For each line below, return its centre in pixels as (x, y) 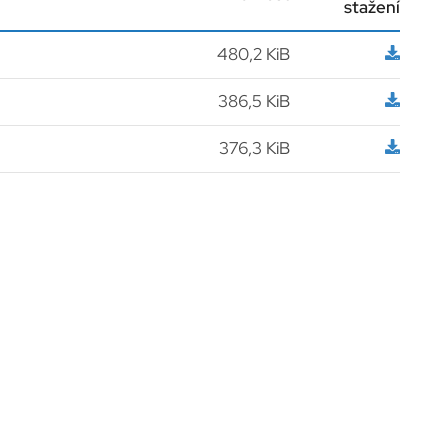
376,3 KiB (254, 148)
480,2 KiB (253, 54)
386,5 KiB (253, 101)
